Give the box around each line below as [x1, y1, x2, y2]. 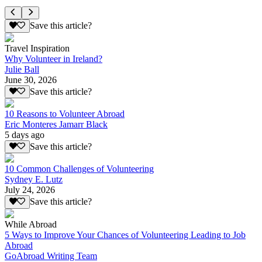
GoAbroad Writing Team [5, 250, 97, 261]
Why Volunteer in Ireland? [5, 53, 102, 64]
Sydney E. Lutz [5, 174, 63, 185]
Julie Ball [5, 64, 39, 74]
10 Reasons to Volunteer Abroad [5, 109, 125, 119]
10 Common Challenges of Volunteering [5, 164, 154, 174]
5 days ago [5, 130, 44, 140]
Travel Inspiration [5, 43, 70, 53]
